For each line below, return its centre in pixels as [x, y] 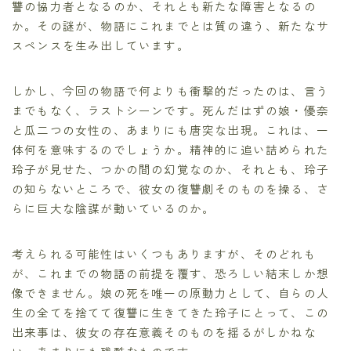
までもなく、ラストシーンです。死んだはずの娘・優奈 [171, 110]
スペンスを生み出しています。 [101, 45]
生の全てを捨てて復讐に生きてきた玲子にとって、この [171, 312]
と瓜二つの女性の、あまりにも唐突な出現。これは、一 [171, 129]
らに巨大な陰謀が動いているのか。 [114, 208]
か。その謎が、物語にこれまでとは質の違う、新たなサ [171, 25]
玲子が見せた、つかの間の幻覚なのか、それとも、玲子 [170, 168]
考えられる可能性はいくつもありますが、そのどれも [164, 253]
